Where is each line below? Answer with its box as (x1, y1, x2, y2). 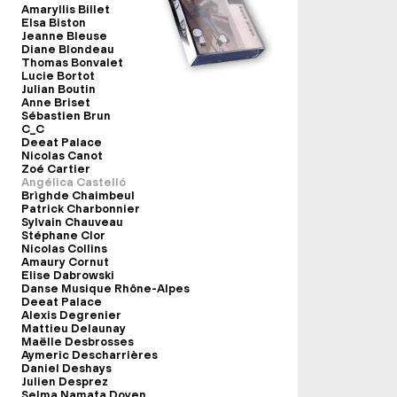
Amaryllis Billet (21, 3, 110, 16)
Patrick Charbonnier (21, 202, 140, 215)
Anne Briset (21, 96, 90, 109)
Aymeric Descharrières (21, 348, 158, 362)
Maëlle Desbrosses (21, 335, 134, 348)
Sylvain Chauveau (21, 215, 123, 229)
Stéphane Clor (21, 229, 105, 242)
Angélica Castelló (21, 175, 126, 189)
